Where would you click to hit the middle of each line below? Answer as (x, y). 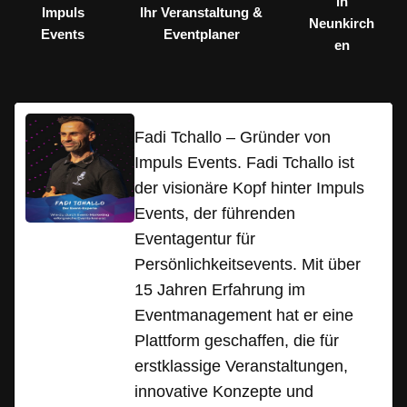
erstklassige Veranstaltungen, (241, 367)
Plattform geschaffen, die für (237, 341)
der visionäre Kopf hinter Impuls (249, 189)
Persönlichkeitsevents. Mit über (248, 265)
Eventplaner (201, 35)
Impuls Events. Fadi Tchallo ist (244, 163)
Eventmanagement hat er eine (244, 316)
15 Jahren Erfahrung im (220, 290)
